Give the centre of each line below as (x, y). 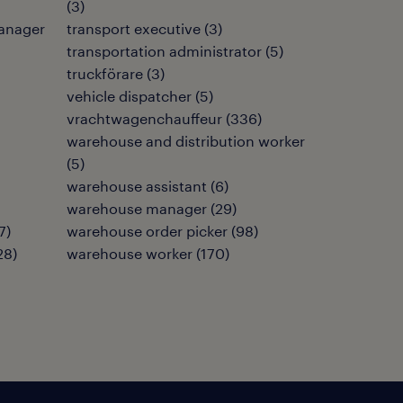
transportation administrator (164, 51)
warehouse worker (130, 253)
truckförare (105, 73)
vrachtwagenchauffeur (144, 118)
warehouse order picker (147, 231)
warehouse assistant (137, 186)
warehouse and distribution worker (186, 141)
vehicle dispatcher (129, 96)
